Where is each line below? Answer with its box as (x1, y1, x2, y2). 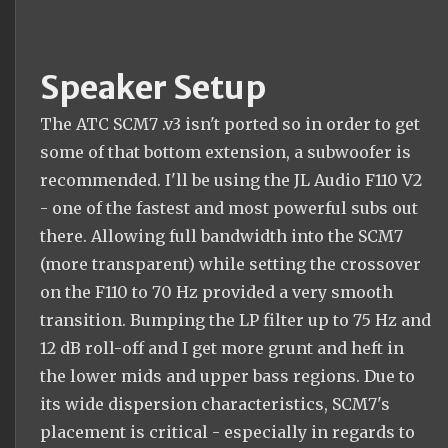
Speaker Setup (40, 67, 266, 108)
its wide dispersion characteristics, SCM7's (40, 393, 390, 414)
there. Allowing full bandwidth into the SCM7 (40, 225, 403, 246)
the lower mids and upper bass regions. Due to (40, 365, 415, 386)
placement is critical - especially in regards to (40, 421, 415, 442)
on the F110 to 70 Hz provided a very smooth (40, 281, 393, 302)
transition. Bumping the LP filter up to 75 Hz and (40, 309, 431, 330)
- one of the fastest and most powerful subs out (40, 197, 418, 218)
